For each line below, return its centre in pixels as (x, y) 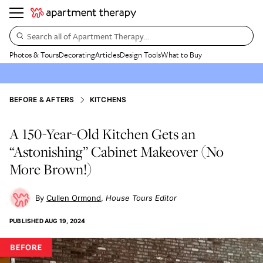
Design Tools (140, 55)
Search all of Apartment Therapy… (88, 36)
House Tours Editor (141, 198)
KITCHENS (108, 100)
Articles (107, 55)
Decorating (77, 55)
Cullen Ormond (74, 198)
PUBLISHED (26, 221)
